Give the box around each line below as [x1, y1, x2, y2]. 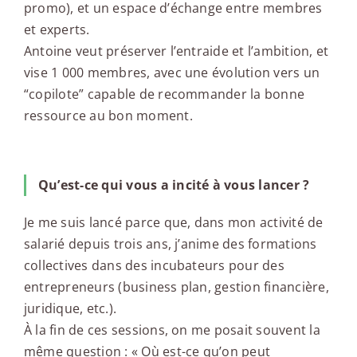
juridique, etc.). [23, 300, 117, 318]
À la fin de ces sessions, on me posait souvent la [23, 321, 320, 339]
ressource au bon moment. [23, 107, 193, 125]
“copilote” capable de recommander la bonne [23, 85, 305, 104]
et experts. [23, 21, 90, 39]
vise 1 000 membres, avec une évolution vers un [23, 64, 320, 82]
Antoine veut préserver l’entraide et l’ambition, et [23, 42, 329, 61]
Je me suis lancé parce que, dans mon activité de [23, 214, 324, 232]
